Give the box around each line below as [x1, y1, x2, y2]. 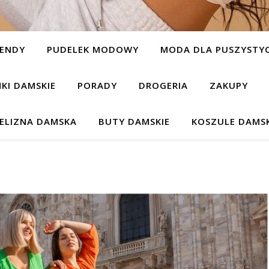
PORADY [77, 79, 117, 91]
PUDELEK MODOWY [47, 43, 139, 55]
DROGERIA [138, 79, 188, 91]
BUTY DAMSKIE [98, 115, 170, 127]
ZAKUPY [209, 79, 248, 91]
